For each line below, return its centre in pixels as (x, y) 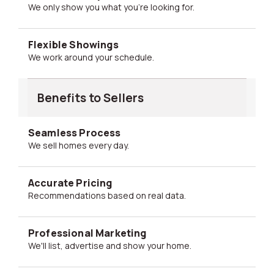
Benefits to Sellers (91, 98)
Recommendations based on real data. (110, 195)
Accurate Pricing (70, 183)
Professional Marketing (87, 233)
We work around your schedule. (95, 57)
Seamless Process (75, 133)
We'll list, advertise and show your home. (113, 246)
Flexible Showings (73, 45)
